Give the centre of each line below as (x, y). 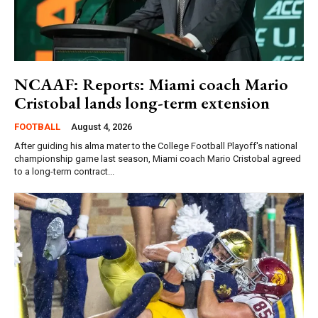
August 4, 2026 (102, 127)
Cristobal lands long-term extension (142, 103)
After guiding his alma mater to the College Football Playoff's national (156, 146)
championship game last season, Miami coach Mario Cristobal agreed (158, 159)
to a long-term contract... (64, 172)
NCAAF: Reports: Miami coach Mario (151, 84)
